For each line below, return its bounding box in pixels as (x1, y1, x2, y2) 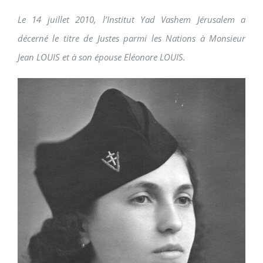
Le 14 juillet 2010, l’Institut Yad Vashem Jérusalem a (18, 14, 245, 26)
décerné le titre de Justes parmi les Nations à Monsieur (18, 32, 245, 45)
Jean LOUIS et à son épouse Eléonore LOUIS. (18, 51, 186, 63)
